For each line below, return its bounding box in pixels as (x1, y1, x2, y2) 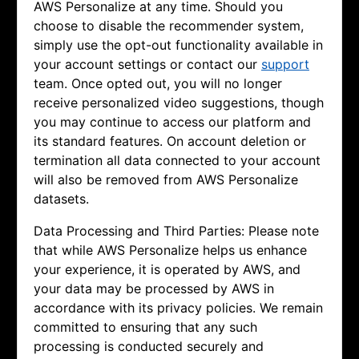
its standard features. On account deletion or (34, 133, 306, 150)
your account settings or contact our (34, 56, 261, 73)
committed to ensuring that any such (34, 319, 257, 336)
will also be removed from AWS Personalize (34, 171, 298, 188)
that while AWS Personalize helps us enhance (34, 242, 307, 259)
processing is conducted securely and (34, 338, 264, 355)
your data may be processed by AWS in (34, 280, 274, 297)
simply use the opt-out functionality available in (34, 37, 323, 54)
